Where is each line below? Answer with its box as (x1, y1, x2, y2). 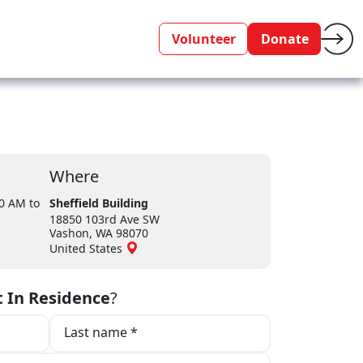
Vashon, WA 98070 (49, 225, 148, 241)
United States (49, 241, 126, 256)
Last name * (63, 322, 138, 341)
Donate (260, 30, 309, 48)
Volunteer (171, 30, 236, 48)
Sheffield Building (49, 195, 148, 211)
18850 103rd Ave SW (49, 211, 160, 227)
